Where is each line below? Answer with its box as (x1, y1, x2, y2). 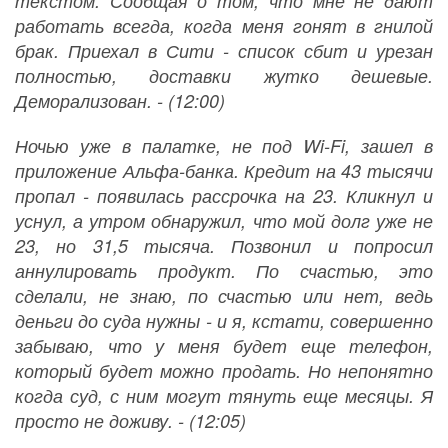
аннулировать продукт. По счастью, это (15, 258, 433, 284)
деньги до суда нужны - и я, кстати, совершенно (15, 308, 433, 334)
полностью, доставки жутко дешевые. (15, 63, 433, 89)
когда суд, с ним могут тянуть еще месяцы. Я (15, 383, 433, 409)
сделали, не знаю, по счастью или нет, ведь (15, 283, 433, 309)
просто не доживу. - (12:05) (15, 408, 246, 434)
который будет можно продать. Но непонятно (15, 358, 433, 384)
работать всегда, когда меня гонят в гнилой (15, 13, 433, 39)
